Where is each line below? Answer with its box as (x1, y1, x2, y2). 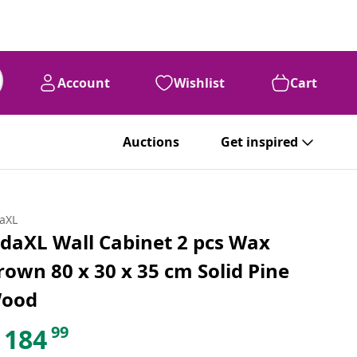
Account (57, 74, 110, 92)
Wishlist (174, 74, 225, 92)
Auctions (123, 133, 179, 151)
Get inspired (221, 133, 298, 151)
